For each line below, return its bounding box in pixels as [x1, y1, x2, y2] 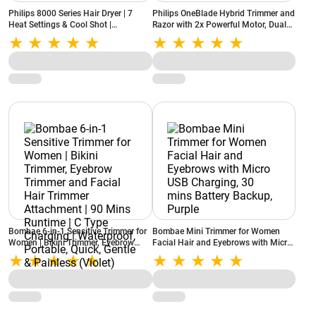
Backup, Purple [152, 260, 210, 270]
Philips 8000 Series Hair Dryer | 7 [8, 8, 133, 18]
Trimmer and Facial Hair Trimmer [8, 249, 133, 259]
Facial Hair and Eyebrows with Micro [152, 238, 292, 248]
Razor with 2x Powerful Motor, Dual [152, 20, 286, 30]
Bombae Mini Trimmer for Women [152, 226, 280, 236]
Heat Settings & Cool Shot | [8, 20, 111, 30]
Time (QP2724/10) [152, 42, 223, 52]
